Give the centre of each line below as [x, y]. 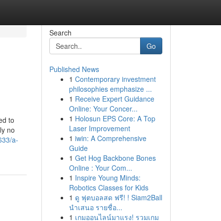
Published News [74, 69]
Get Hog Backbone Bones [115, 158]
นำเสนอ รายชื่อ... [95, 207]
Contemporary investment [115, 79]
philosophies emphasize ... [110, 89]
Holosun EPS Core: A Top [115, 118]
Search [60, 33]
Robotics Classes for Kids [109, 187]
